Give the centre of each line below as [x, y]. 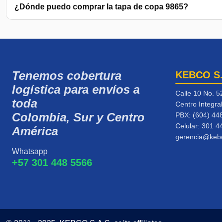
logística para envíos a [76, 90]
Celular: [189, 126]
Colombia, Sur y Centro [78, 117]
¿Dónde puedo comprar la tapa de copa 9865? [101, 7]
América [35, 131]
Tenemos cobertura [67, 76]
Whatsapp [30, 152]
